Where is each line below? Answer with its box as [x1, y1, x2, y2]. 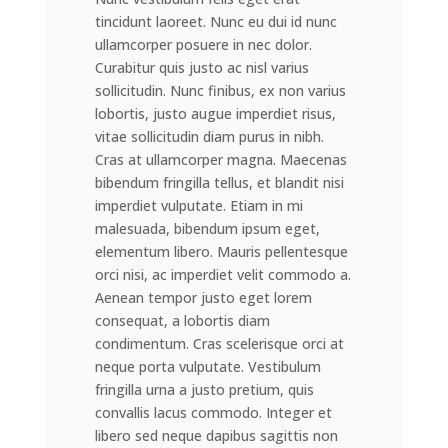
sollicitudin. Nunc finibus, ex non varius [94, 81, 346, 101]
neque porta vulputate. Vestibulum [94, 357, 321, 377]
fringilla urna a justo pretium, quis [94, 380, 314, 400]
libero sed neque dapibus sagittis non [94, 426, 338, 446]
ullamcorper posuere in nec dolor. [94, 35, 312, 55]
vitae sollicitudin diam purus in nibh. [94, 127, 324, 147]
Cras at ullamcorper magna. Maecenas [94, 150, 347, 170]
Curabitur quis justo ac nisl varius [94, 58, 309, 78]
